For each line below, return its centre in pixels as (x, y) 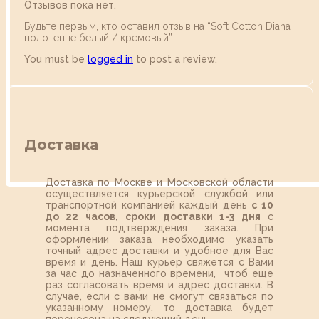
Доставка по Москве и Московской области (159, 183)
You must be (56, 59)
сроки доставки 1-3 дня (193, 217)
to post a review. (175, 59)
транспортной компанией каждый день (149, 205)
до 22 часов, (82, 217)
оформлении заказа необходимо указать (159, 240)
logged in (110, 59)
